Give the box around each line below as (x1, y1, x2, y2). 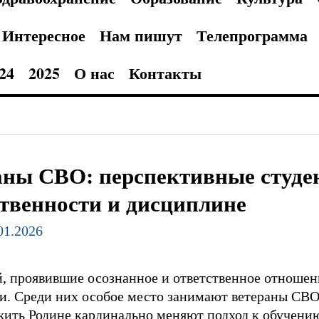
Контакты (128, 61, 202, 85)
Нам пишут (99, 23, 182, 47)
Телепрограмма (196, 23, 308, 47)
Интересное (1, 23, 85, 47)
